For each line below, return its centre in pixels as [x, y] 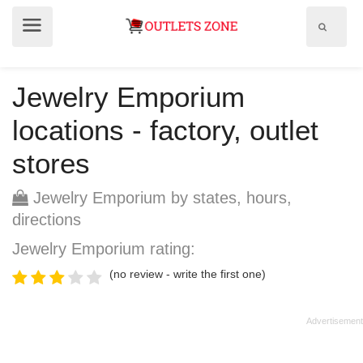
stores [51, 163]
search [340, 41]
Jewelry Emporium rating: [104, 249]
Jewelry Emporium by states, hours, [160, 198]
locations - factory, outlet [165, 130]
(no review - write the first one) [188, 274]
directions [47, 220]
